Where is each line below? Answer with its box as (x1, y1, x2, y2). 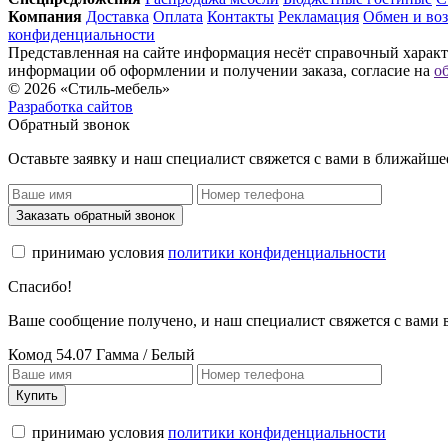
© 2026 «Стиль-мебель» (8, 79, 170, 97)
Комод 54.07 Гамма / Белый (8, 345, 195, 363)
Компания (8, 7, 82, 25)
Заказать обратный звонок (16, 207, 175, 223)
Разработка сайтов (8, 97, 133, 115)
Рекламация (278, 7, 359, 25)
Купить (16, 387, 58, 403)
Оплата (153, 7, 203, 25)
